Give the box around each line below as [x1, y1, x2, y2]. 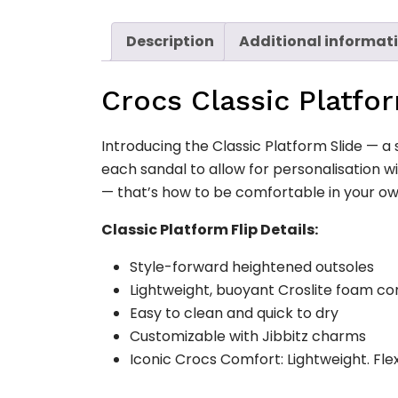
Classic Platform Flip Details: [101, 219, 318, 241]
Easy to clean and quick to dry [130, 303, 338, 324]
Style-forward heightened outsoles [130, 257, 374, 278]
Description [126, 30, 214, 52]
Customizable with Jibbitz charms [130, 326, 366, 347]
